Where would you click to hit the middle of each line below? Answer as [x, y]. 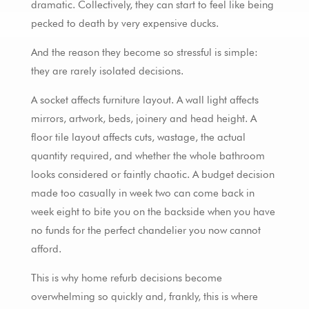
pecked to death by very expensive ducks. [124, 24]
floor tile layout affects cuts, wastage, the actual [138, 138]
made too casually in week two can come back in [142, 193]
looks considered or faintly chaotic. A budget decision [152, 175]
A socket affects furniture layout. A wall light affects [144, 100]
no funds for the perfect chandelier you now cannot [146, 231]
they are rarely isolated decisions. [107, 71]
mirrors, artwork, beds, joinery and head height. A [143, 119]
